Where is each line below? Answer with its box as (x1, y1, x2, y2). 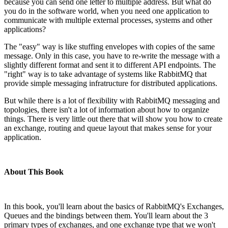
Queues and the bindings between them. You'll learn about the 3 (4, 211, 208, 220)
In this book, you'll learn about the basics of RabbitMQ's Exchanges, (4, 202, 224, 211)
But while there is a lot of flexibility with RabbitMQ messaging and (4, 96, 220, 105)
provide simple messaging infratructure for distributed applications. (4, 78, 217, 88)
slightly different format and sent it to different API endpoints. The (4, 60, 216, 69)
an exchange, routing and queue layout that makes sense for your (4, 123, 212, 132)
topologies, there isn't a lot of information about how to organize (4, 105, 209, 114)
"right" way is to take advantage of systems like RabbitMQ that (4, 69, 207, 78)
